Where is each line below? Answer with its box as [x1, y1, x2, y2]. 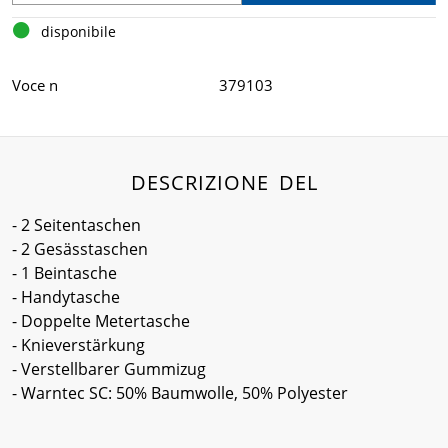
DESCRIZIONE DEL [130, 169, 318, 197]
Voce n [12, 75, 58, 96]
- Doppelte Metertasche [12, 310, 190, 333]
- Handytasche [12, 286, 120, 309]
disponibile [41, 22, 116, 42]
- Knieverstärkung [12, 334, 145, 357]
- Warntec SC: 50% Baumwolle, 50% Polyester [12, 382, 348, 405]
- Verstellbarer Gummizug [12, 358, 206, 381]
